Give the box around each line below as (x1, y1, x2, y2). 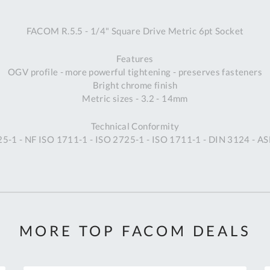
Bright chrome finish (92, 80, 178, 91)
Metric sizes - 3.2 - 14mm (82, 93, 188, 104)
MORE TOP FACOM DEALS (19, 222, 251, 240)
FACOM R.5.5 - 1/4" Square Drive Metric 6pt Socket (26, 25, 244, 37)
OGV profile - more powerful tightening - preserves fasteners (8, 66, 262, 78)
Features (116, 53, 154, 64)
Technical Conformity (90, 121, 180, 132)
